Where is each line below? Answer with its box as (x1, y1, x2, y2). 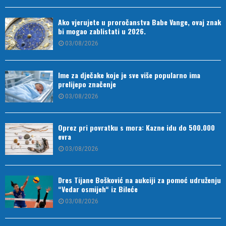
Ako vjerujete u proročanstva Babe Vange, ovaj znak (58, 17, 221, 28)
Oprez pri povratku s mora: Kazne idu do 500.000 (58, 122, 215, 133)
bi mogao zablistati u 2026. (58, 26, 146, 37)
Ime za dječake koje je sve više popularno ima (58, 69, 200, 80)
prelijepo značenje (58, 78, 116, 89)
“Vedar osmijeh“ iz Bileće (58, 184, 138, 195)
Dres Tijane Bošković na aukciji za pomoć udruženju (58, 175, 221, 186)
